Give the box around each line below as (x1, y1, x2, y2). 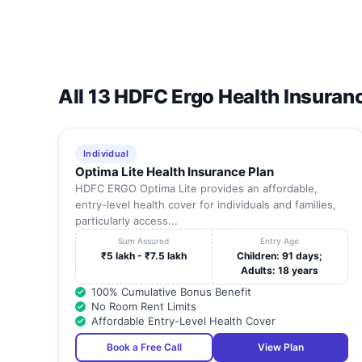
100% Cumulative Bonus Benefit (91, 285, 251, 299)
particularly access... (75, 214, 178, 228)
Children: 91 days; (237, 250, 323, 263)
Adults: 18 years (241, 264, 319, 277)
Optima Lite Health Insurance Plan (75, 164, 274, 180)
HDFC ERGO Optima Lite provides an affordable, (75, 182, 318, 196)
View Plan (258, 341, 304, 354)
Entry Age (260, 236, 300, 246)
